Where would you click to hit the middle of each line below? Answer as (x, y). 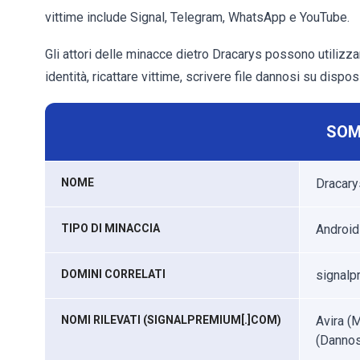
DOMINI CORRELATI (113, 274)
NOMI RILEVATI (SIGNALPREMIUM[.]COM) (171, 320)
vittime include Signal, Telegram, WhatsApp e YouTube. (197, 17)
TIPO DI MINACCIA (110, 228)
